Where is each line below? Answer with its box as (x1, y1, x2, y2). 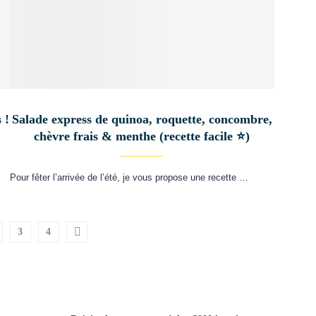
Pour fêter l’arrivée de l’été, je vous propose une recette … (9, 171, 248, 183)
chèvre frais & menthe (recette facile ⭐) (34, 128, 250, 143)
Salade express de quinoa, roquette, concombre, (11, 111, 272, 126)
